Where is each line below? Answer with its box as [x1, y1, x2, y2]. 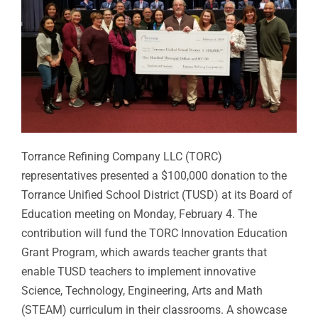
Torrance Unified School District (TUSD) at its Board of [21, 187, 292, 202]
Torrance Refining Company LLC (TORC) [21, 149, 222, 163]
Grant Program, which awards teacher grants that [21, 245, 267, 259]
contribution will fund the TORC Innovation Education [21, 226, 287, 240]
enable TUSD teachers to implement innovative [21, 264, 256, 278]
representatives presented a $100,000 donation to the [21, 168, 287, 182]
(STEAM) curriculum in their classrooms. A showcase [21, 302, 287, 317]
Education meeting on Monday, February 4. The [21, 207, 257, 221]
